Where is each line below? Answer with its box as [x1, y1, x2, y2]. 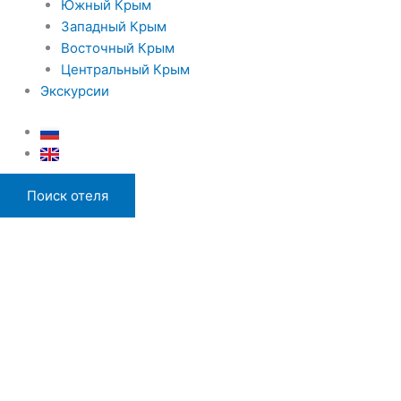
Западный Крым [60, 17, 166, 35]
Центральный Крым [60, 60, 190, 78]
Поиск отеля [27, 186, 108, 204]
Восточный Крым [60, 38, 175, 56]
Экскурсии [40, 81, 109, 99]
